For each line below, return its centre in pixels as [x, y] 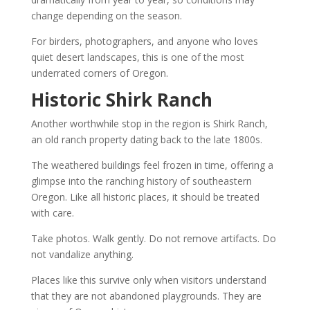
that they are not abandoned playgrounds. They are [146, 296]
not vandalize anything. [82, 255]
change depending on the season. [106, 16]
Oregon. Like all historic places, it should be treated [145, 197]
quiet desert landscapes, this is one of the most [137, 57]
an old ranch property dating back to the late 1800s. [146, 140]
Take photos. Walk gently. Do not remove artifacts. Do [153, 239]
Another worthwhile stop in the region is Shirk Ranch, [149, 124]
